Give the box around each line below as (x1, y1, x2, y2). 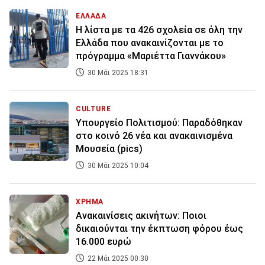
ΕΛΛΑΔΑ (76, 12, 106, 21)
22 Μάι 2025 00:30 (86, 254, 148, 263)
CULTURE (76, 105, 111, 114)
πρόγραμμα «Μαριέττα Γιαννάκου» (76, 50, 226, 62)
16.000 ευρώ (76, 236, 131, 248)
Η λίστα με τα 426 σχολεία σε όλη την (76, 24, 243, 36)
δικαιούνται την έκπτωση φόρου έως (76, 223, 243, 235)
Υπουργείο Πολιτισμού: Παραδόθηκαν (76, 117, 243, 129)
